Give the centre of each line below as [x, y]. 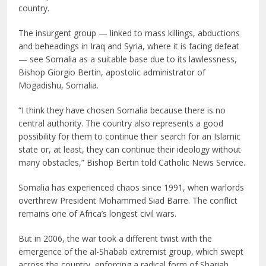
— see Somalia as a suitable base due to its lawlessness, [128, 59]
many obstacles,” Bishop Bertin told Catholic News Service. [132, 162]
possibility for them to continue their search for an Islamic [130, 136]
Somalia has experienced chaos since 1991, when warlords [132, 187]
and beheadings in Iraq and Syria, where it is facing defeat [129, 46]
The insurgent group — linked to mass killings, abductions [129, 33]
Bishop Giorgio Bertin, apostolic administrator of [112, 72]
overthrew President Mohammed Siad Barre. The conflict [128, 200]
